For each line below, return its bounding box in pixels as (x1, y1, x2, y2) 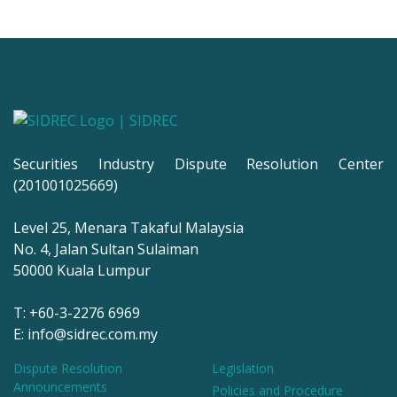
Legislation (212, 360, 274, 378)
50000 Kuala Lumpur (13, 261, 151, 281)
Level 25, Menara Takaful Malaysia (13, 218, 244, 238)
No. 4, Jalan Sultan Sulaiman (13, 239, 198, 260)
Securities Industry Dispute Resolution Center (13, 154, 384, 175)
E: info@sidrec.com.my (13, 324, 158, 345)
